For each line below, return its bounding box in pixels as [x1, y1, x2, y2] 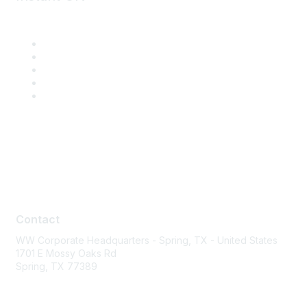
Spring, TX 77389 [16, 260, 97, 272]
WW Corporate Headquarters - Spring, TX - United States [16, 234, 278, 246]
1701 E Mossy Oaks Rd [16, 247, 116, 259]
